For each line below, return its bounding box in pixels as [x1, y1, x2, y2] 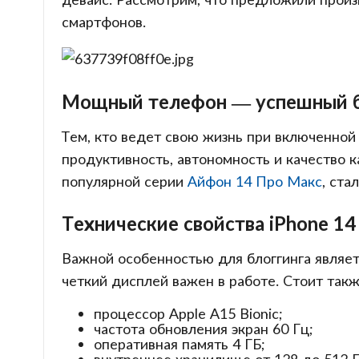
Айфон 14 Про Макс [187, 171, 322, 190]
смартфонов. [61, 13, 146, 30]
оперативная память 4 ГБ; [93, 335, 265, 353]
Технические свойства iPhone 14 [61, 212, 356, 236]
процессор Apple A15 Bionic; [93, 305, 283, 323]
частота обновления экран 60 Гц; [93, 320, 313, 338]
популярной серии [61, 171, 188, 190]
